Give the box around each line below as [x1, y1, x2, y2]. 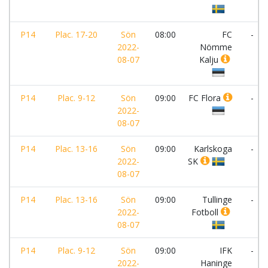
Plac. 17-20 [55, 29, 98, 40]
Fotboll [191, 206, 221, 218]
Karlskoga [194, 143, 232, 154]
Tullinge [202, 194, 232, 205]
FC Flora [188, 92, 223, 103]
